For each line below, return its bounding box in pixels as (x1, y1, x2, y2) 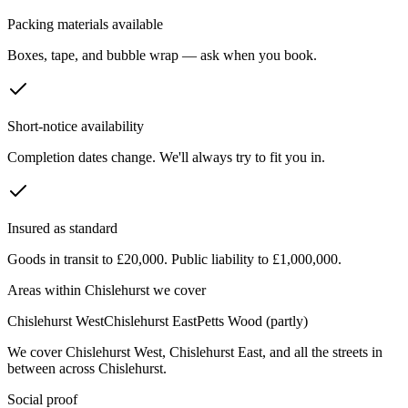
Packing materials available (7, 16, 163, 33)
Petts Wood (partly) (197, 313, 308, 330)
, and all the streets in (262, 344, 382, 361)
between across (7, 361, 98, 377)
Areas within (7, 282, 85, 299)
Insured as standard (7, 220, 117, 237)
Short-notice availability (7, 118, 144, 135)
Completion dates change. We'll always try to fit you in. (7, 149, 325, 166)
